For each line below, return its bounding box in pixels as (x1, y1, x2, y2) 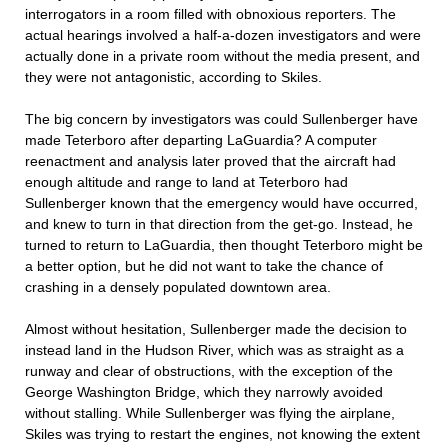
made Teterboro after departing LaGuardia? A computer (25, 132, 377, 148)
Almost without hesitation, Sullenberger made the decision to (25, 321, 407, 337)
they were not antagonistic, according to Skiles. (25, 69, 322, 85)
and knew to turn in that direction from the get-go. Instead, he (25, 216, 413, 232)
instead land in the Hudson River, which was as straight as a (25, 342, 404, 358)
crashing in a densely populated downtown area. (25, 279, 331, 295)
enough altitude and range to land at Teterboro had (25, 174, 348, 190)
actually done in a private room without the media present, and (25, 48, 420, 64)
